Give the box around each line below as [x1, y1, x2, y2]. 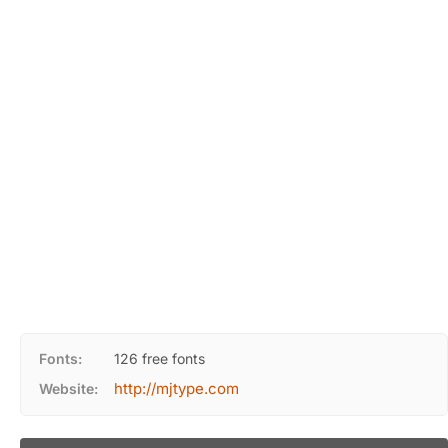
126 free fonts [114, 350, 205, 367]
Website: [39, 380, 98, 397]
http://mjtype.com [114, 379, 239, 398]
